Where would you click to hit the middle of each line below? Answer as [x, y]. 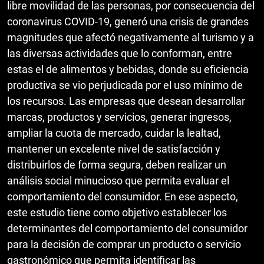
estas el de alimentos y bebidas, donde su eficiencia [128, 69]
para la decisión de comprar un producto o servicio [124, 244]
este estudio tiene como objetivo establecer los [117, 212]
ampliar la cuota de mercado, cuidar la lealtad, [114, 133]
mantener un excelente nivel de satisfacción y [114, 148]
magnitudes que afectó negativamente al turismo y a [131, 37]
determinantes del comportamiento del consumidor [127, 228]
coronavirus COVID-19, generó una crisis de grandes [128, 21]
